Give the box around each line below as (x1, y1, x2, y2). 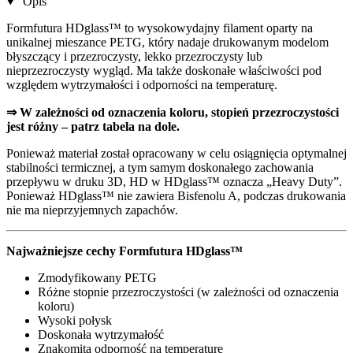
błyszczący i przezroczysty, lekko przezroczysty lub (6, 50, 262, 64)
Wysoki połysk (38, 314, 112, 328)
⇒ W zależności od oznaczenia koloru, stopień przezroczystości (6, 106, 339, 120)
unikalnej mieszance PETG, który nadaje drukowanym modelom (6, 35, 329, 50)
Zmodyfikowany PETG (38, 271, 157, 285)
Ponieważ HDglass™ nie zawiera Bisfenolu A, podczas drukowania (6, 189, 346, 203)
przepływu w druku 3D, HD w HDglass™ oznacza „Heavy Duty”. (6, 175, 342, 189)
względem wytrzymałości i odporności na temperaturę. (6, 78, 277, 92)
